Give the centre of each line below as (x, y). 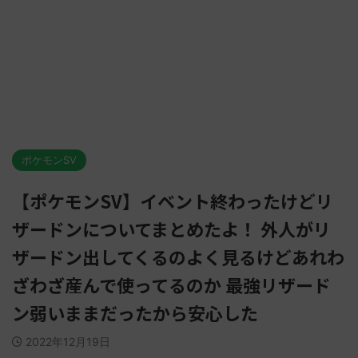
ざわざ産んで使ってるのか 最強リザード (171, 284)
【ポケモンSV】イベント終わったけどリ (173, 201)
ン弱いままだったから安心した (135, 312)
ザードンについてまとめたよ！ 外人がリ (171, 229)
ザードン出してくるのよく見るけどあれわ (178, 257)
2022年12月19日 (68, 342)
